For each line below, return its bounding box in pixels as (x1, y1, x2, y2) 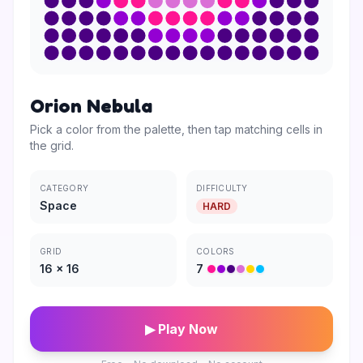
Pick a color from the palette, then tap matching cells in (30, 122, 322, 136)
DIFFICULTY (196, 183, 248, 193)
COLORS (196, 246, 235, 256)
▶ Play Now (145, 321, 218, 337)
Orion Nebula (30, 94, 152, 117)
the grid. (30, 139, 74, 152)
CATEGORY (40, 183, 88, 193)
